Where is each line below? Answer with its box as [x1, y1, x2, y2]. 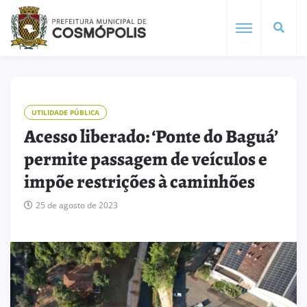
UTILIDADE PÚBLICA [32, 108, 99, 117]
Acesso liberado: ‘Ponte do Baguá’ [24, 124, 278, 149]
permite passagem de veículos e [24, 147, 267, 171]
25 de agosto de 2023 [36, 199, 118, 211]
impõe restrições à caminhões [24, 169, 255, 194]
